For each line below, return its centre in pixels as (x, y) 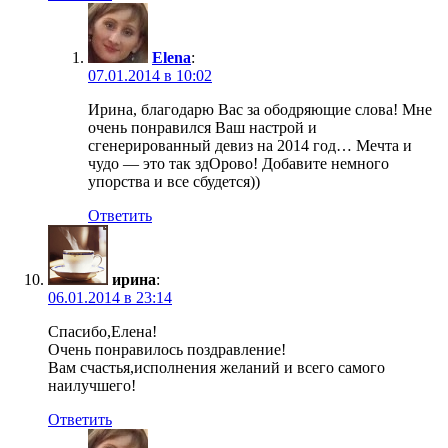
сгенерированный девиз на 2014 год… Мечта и (250, 146)
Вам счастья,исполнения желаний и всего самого (216, 368)
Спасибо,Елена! (102, 332)
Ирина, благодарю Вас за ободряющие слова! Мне (260, 110)
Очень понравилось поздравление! (167, 350)
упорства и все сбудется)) (174, 182)
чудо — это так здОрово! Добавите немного (238, 164)
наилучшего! (92, 386)
